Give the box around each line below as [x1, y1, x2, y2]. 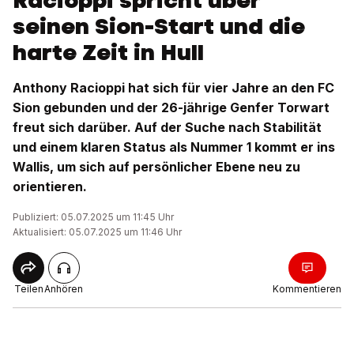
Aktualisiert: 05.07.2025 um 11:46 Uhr [13, 226, 182, 238]
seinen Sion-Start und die [13, 11, 305, 41]
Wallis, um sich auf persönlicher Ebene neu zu [13, 159, 300, 175]
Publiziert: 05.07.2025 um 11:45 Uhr [13, 211, 174, 223]
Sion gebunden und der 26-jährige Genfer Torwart [13, 100, 330, 115]
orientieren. [13, 179, 87, 194]
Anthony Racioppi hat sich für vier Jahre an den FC [13, 80, 334, 96]
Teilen [13, 283, 43, 295]
